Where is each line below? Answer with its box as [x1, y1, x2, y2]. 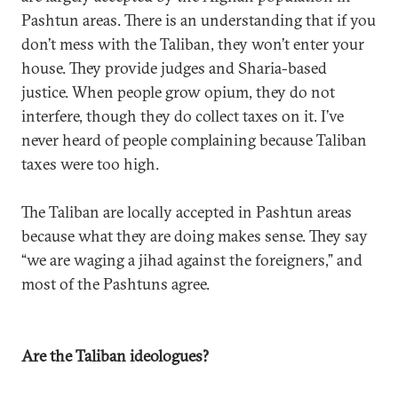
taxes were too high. [21, 154, 159, 174]
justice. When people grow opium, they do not [21, 82, 335, 102]
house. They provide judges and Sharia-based [21, 58, 327, 78]
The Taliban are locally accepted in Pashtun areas [21, 202, 352, 222]
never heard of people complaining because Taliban [21, 130, 367, 150]
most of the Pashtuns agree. [21, 274, 210, 294]
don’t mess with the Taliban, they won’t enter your [21, 34, 364, 54]
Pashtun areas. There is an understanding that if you [21, 10, 376, 30]
